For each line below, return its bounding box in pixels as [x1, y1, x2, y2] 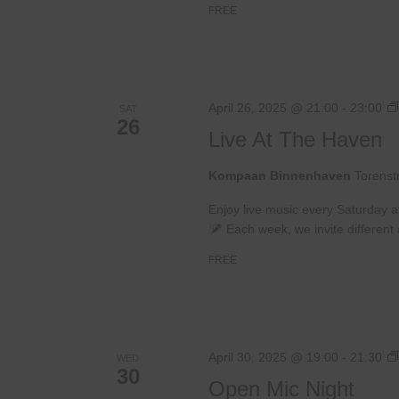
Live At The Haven [208, 127, 382, 152]
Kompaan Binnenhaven [208, 168, 354, 183]
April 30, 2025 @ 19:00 [208, 349, 338, 364]
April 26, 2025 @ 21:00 [208, 101, 338, 116]
